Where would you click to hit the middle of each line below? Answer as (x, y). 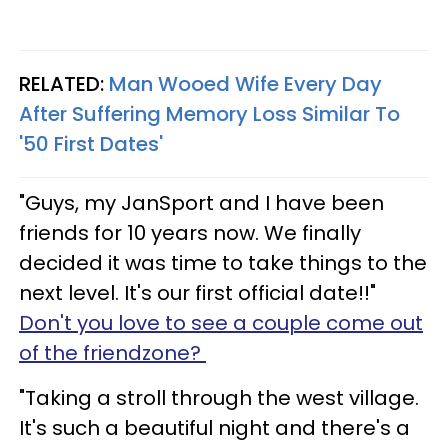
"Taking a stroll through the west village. (219, 397)
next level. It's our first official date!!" (197, 292)
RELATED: (64, 83)
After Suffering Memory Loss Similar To (209, 113)
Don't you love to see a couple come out (221, 322)
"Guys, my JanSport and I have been (201, 202)
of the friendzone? (112, 352)
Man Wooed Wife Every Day (245, 83)
